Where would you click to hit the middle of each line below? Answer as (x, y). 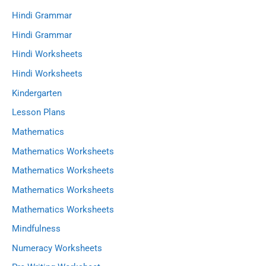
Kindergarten (37, 93)
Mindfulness (36, 229)
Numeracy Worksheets (57, 248)
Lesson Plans (39, 113)
